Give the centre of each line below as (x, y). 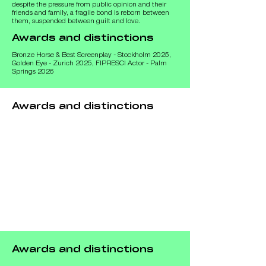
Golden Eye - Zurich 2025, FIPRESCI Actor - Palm (89, 63)
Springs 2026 (33, 72)
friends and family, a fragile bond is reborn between (91, 13)
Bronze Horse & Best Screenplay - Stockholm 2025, (91, 55)
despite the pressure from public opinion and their (89, 4)
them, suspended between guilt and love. (76, 21)
